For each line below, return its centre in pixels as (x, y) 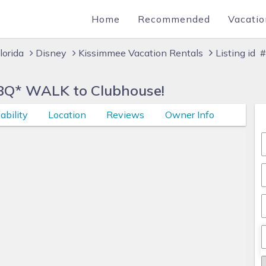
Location (67, 115)
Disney (51, 53)
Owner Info (189, 115)
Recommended (174, 19)
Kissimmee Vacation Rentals (141, 53)
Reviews (126, 115)
